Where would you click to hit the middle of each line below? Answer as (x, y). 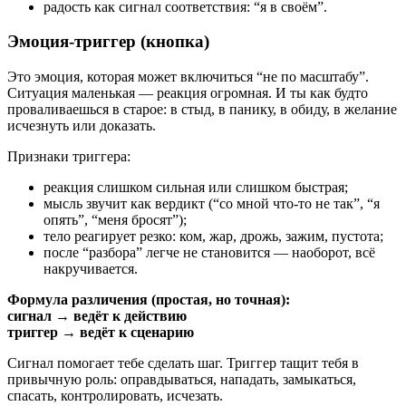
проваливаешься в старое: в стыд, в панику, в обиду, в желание (202, 109)
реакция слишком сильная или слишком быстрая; (196, 187)
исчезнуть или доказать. (82, 125)
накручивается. (91, 268)
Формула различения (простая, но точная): (150, 299)
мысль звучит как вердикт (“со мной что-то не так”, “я (212, 203)
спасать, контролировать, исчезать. (115, 395)
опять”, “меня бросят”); (115, 219)
